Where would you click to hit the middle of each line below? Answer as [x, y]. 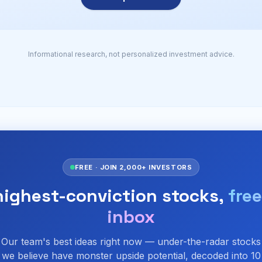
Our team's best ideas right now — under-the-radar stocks [131, 242]
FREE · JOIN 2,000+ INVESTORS [133, 167]
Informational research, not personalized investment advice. [131, 54]
